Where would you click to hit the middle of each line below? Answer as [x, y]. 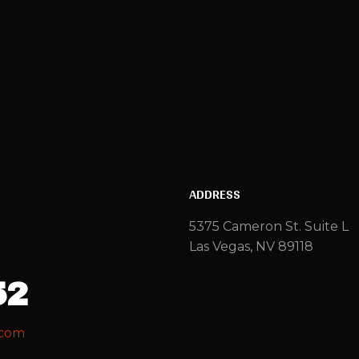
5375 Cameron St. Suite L [269, 226]
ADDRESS [215, 193]
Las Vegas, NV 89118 [251, 246]
